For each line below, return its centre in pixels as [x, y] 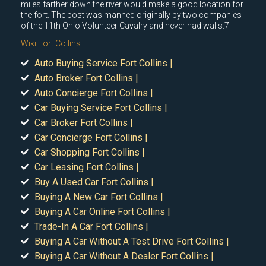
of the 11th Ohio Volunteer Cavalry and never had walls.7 [125, 25]
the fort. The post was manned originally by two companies [131, 15]
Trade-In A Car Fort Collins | [91, 226]
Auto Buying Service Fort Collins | [103, 63]
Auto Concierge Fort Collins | [94, 93]
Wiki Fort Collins [51, 43]
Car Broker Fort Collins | [83, 122]
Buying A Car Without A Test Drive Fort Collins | [132, 241]
